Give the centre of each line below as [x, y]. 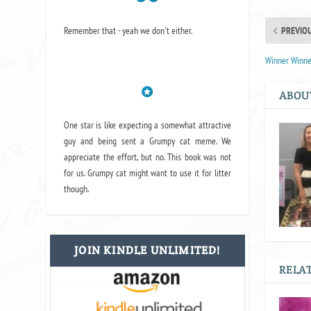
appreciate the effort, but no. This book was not [148, 157]
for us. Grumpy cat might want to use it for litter [148, 173]
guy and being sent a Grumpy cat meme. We [148, 141]
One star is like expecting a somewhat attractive [148, 125]
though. [77, 189]
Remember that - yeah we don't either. [128, 30]
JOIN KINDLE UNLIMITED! [148, 251]
